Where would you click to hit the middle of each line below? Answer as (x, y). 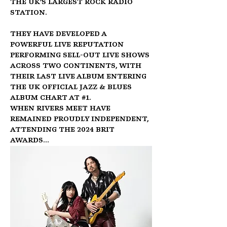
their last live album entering (79, 77)
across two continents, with (77, 66)
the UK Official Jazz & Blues (72, 87)
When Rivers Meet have (61, 109)
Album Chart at (46, 98)
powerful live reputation (68, 45)
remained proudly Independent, (81, 119)
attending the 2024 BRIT (63, 130)
